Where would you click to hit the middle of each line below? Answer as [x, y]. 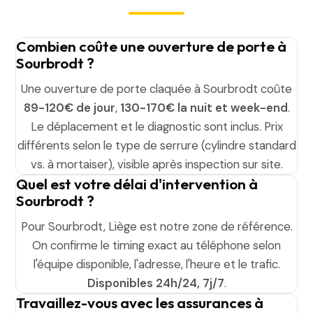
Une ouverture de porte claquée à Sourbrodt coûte [156, 89]
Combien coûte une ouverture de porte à [152, 46]
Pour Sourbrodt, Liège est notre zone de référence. [156, 226]
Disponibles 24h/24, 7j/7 [155, 283]
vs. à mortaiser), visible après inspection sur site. [156, 164]
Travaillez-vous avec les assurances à [140, 303]
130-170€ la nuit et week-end [204, 108]
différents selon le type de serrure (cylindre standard [156, 145]
